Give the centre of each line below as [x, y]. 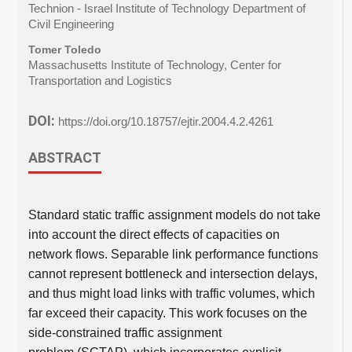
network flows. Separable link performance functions [173, 254]
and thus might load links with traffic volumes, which [171, 293]
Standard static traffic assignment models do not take [174, 214]
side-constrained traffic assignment [125, 332]
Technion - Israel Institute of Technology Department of [167, 9]
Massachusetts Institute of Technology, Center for [154, 65]
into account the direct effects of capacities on [154, 234]
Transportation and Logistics [100, 81]
